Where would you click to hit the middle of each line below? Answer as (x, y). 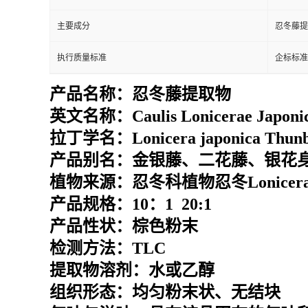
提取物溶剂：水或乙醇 (132, 270)
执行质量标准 (82, 58)
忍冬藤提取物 (181, 94)
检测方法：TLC (108, 248)
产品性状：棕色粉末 (124, 226)
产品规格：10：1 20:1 (131, 204)
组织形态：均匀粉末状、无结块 (165, 292)
